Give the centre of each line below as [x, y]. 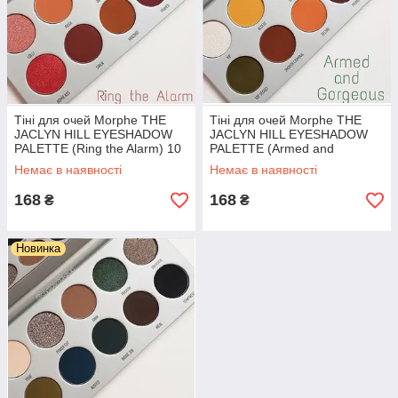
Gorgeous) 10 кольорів [275, 163]
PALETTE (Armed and [272, 148]
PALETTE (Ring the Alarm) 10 [98, 148]
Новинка [38, 248]
